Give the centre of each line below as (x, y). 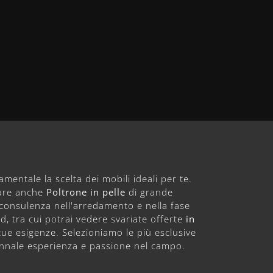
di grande (149, 192)
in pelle (108, 192)
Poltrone (67, 192)
